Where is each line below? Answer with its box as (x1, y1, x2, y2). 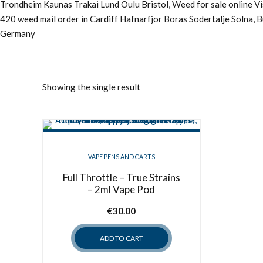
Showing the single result (42, 81, 140, 92)
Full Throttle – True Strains (62, 171, 180, 184)
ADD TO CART (99, 233, 143, 242)
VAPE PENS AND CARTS (87, 153, 155, 160)
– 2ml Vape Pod (87, 183, 156, 196)
